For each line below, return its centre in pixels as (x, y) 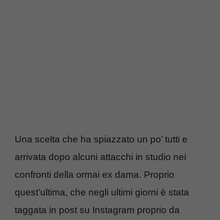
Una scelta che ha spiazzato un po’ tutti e (101, 139)
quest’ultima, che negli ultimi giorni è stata (102, 192)
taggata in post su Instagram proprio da (97, 210)
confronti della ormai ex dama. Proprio (95, 174)
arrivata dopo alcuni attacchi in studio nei (100, 157)
